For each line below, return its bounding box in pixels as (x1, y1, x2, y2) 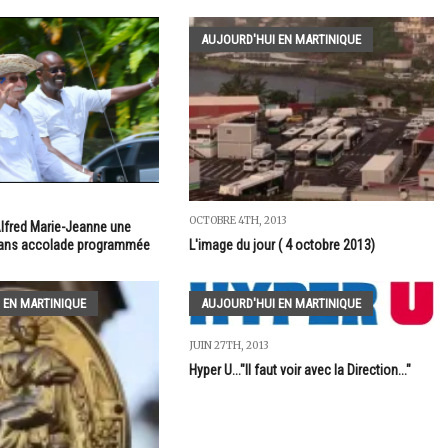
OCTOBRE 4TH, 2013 (188, 214, 287, 228)
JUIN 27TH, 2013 (188, 339, 269, 353)
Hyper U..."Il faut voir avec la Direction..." (188, 362, 411, 379)
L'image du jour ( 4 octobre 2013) (188, 237, 375, 254)
